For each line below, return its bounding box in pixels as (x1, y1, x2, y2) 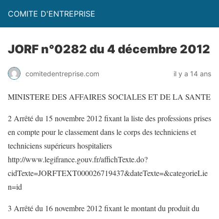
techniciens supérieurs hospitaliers (8, 140, 112, 151)
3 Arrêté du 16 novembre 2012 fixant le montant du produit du (8, 203, 199, 213)
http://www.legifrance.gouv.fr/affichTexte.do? (8, 154, 148, 164)
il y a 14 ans (174, 69, 211, 78)
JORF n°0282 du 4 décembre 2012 (8, 42, 210, 56)
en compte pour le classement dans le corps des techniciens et (8, 127, 196, 137)
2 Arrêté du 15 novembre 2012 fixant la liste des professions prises (8, 113, 211, 123)
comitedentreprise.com (25, 69, 99, 78)
